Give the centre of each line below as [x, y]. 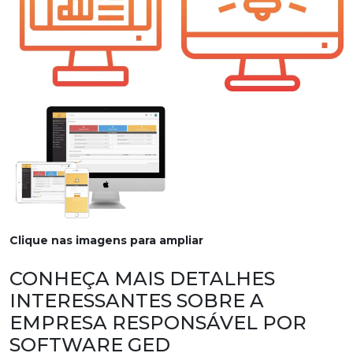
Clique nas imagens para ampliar [106, 240]
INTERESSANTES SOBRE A [137, 300]
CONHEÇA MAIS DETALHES [142, 278]
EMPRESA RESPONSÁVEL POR [158, 322]
